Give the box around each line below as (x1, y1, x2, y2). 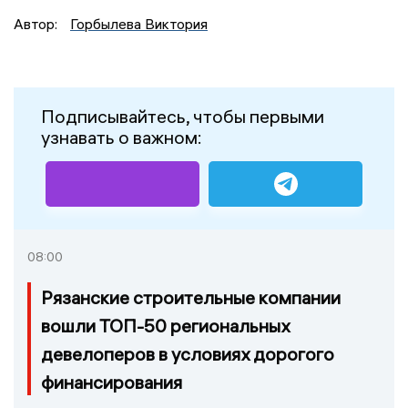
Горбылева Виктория (70, 15, 208, 34)
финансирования (41, 371, 182, 394)
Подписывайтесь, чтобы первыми (41, 105, 324, 128)
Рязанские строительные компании (41, 286, 341, 310)
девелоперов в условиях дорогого (41, 342, 334, 366)
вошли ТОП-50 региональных (41, 314, 290, 338)
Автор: (14, 15, 61, 34)
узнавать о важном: (41, 126, 202, 149)
